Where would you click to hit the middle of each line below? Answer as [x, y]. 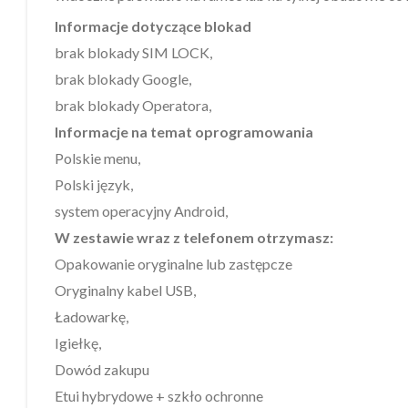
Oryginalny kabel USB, [125, 290]
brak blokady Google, [123, 78]
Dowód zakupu [102, 369]
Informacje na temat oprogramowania [184, 131]
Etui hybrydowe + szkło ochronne [159, 395]
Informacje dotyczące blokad [153, 25]
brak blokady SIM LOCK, [133, 52]
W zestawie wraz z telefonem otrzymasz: [194, 237]
